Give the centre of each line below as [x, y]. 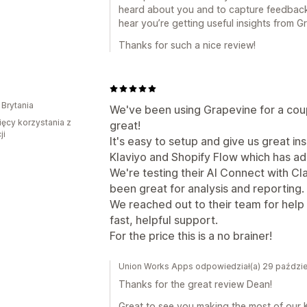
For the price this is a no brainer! [191, 236]
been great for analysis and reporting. [207, 188]
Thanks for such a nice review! [187, 45]
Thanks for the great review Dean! [195, 284]
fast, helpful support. [164, 220]
